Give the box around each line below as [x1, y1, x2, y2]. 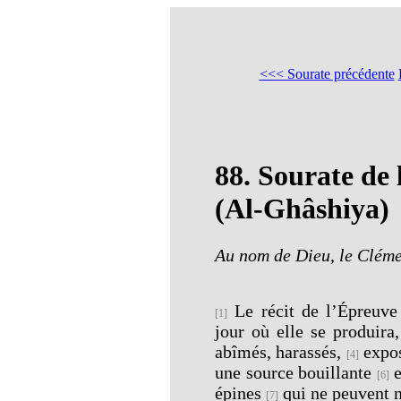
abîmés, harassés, [215, 341, 346, 362]
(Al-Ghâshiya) [215, 192, 389, 226]
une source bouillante [215, 362, 377, 382]
